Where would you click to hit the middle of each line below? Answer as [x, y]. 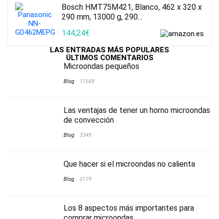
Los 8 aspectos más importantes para [129, 208]
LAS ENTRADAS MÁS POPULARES [109, 50]
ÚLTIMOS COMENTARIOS [109, 57]
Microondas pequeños [101, 66]
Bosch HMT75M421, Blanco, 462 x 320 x [132, 7]
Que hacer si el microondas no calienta [129, 164]
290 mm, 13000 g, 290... [102, 17]
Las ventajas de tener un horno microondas [137, 110]
